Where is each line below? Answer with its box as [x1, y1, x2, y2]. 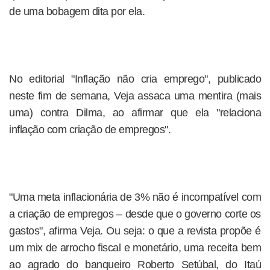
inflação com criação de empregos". [9, 124, 171, 136]
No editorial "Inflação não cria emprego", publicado [9, 73, 261, 85]
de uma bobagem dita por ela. [9, 5, 145, 17]
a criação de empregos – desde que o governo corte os [9, 208, 261, 220]
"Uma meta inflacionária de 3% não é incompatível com [9, 191, 261, 203]
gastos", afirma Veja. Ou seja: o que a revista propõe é [9, 225, 261, 237]
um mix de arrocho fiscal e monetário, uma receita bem [9, 242, 261, 254]
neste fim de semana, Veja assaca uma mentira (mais [9, 90, 261, 102]
